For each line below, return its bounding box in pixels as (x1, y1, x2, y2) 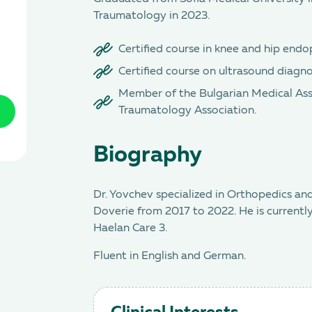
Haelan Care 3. (93, 223, 167, 234)
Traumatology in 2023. (93, 10, 210, 22)
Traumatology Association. (118, 105, 256, 116)
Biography (93, 144, 202, 166)
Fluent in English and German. (93, 251, 246, 262)
